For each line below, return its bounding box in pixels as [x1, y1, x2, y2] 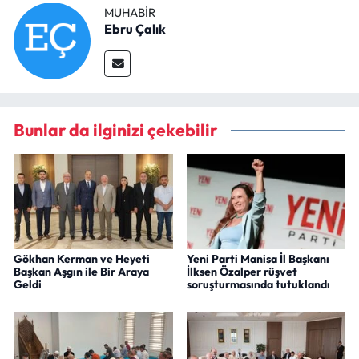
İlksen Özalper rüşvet [186, 264, 297, 280]
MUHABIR [104, 5, 155, 21]
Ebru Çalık [104, 21, 166, 38]
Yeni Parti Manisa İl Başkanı [186, 252, 329, 267]
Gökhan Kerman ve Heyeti [14, 252, 150, 267]
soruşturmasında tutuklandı [186, 277, 330, 292]
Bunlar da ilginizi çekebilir [14, 119, 217, 141]
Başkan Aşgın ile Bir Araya [14, 264, 149, 280]
